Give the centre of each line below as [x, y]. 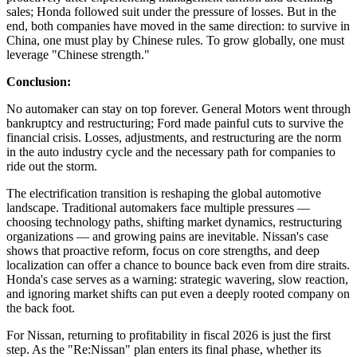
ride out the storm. [52, 166]
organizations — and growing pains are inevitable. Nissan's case [167, 236]
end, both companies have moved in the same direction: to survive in [178, 25]
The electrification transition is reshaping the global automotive [164, 193]
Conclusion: [39, 81]
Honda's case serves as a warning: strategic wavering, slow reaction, [177, 279]
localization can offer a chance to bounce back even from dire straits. [178, 265]
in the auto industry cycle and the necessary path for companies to [171, 151]
